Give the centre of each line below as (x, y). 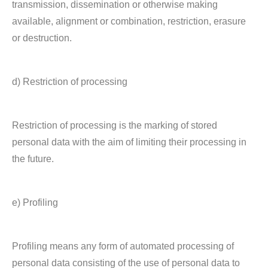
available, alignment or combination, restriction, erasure (129, 21)
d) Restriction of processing (70, 82)
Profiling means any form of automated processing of (123, 246)
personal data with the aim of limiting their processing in (129, 142)
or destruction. (42, 38)
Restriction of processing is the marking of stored (115, 125)
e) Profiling (35, 202)
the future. (33, 159)
